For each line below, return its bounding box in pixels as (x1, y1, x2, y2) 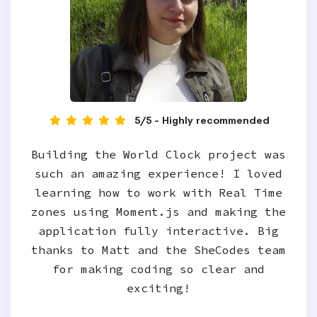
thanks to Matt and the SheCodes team (31, 243, 286, 257)
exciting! (127, 281, 190, 295)
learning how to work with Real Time (35, 185, 282, 200)
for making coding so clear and (52, 262, 265, 276)
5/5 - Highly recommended (134, 114, 270, 127)
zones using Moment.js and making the (31, 204, 286, 219)
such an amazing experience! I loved (35, 166, 282, 180)
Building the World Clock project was (31, 147, 286, 161)
